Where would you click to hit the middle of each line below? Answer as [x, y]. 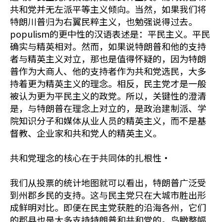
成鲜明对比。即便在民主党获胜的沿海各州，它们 [108, 207]
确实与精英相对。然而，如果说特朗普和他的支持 [108, 46]
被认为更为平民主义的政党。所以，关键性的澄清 [108, 96]
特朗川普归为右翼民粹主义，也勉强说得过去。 [104, 21]
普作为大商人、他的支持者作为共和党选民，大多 [108, 71]
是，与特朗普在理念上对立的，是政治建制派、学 [108, 108]
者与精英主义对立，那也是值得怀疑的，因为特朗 [108, 58]
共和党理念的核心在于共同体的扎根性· [90, 158]
